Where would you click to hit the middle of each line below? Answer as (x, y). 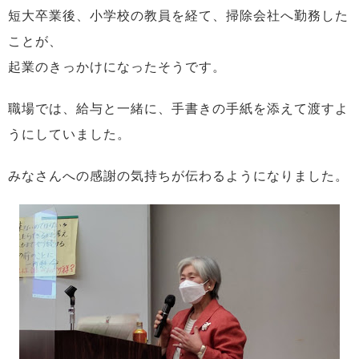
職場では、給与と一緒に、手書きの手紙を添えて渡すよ (178, 109)
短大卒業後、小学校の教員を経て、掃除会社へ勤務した (178, 16)
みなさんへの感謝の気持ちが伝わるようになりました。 (178, 176)
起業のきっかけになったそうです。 (117, 67)
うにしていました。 (69, 134)
